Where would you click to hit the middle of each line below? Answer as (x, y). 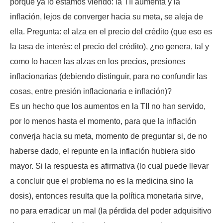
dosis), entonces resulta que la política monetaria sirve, (107, 196)
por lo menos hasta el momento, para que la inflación (103, 121)
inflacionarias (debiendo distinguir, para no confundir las (109, 76)
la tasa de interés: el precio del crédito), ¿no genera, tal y (110, 46)
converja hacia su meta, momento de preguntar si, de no (109, 136)
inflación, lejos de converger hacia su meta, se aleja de (107, 16)
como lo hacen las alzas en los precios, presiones (98, 61)
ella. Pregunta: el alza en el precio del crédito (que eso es (111, 31)
